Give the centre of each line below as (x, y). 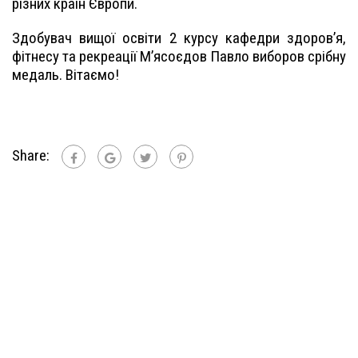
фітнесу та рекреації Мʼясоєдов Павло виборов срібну (179, 57)
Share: (31, 156)
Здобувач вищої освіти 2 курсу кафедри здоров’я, (179, 38)
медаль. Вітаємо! (66, 75)
